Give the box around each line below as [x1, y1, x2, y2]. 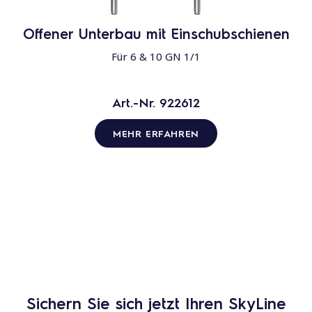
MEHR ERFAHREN [113, 127, 199, 140]
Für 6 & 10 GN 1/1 [111, 49, 201, 64]
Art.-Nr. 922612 [112, 94, 200, 111]
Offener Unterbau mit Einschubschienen [22, 24, 290, 43]
